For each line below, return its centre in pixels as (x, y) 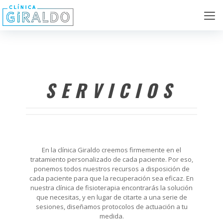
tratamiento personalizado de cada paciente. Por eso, (111, 159)
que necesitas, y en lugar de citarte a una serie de (111, 197)
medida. (111, 216)
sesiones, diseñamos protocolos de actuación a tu (111, 207)
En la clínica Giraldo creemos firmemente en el (111, 150)
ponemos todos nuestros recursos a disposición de (111, 169)
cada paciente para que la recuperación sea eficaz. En (111, 178)
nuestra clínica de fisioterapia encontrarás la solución (111, 188)
